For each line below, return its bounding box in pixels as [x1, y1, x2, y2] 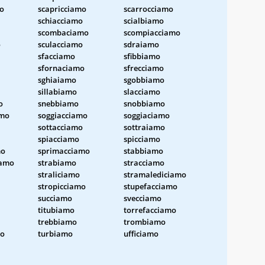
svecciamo [124, 192, 161, 203]
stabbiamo [124, 145, 163, 156]
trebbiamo [38, 216, 77, 227]
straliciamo [38, 169, 80, 180]
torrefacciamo [124, 204, 176, 215]
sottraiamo [124, 121, 165, 132]
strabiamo [38, 157, 76, 168]
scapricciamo [38, 3, 86, 14]
